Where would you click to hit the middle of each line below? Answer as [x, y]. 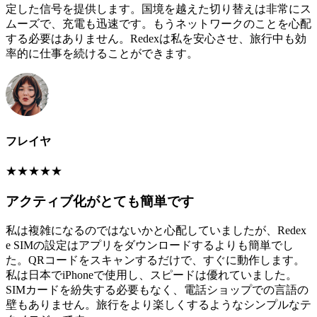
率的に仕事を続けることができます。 [102, 54]
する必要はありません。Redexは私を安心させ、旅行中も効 [156, 39]
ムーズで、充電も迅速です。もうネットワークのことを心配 [158, 24]
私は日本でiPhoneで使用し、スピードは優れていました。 [151, 275]
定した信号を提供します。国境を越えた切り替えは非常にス [158, 9]
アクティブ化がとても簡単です [100, 201]
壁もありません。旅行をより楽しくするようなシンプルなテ [158, 305]
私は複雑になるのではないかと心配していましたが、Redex [156, 231]
